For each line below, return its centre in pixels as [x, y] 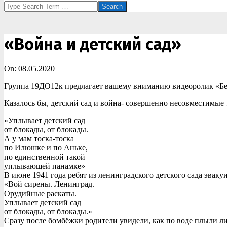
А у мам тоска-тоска [39, 139]
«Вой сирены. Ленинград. [49, 184]
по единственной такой [45, 157]
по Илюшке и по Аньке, [46, 148]
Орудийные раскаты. [40, 194]
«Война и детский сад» [93, 44]
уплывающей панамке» [45, 166]
